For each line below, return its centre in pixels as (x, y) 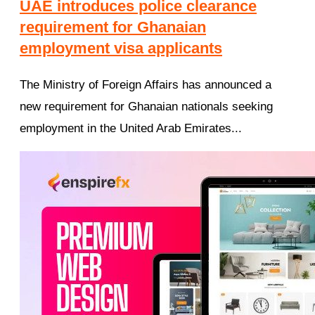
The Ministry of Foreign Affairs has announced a (146, 85)
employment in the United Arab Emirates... (131, 129)
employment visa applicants (121, 48)
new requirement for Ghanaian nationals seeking (146, 107)
